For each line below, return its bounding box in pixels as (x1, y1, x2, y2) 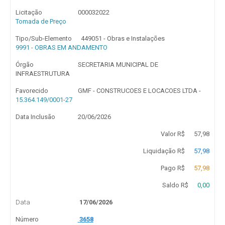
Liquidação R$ (143, 147, 185, 155)
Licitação (16, 9, 42, 16)
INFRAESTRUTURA (16, 70, 70, 77)
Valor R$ (160, 130, 185, 138)
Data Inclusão (16, 113, 55, 121)
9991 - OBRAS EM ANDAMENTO (16, 44, 107, 51)
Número (16, 215, 39, 223)
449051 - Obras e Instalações (81, 35, 165, 42)
